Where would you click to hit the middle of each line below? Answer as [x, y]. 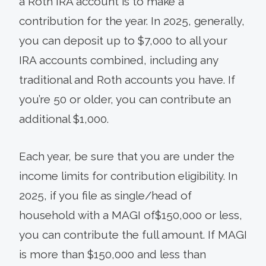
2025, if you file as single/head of [105, 195]
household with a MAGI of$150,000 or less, [131, 215]
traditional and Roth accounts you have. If [127, 80]
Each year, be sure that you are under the [127, 156]
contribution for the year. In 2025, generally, [132, 21]
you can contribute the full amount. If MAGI [133, 235]
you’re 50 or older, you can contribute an [125, 99]
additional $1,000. [64, 119]
